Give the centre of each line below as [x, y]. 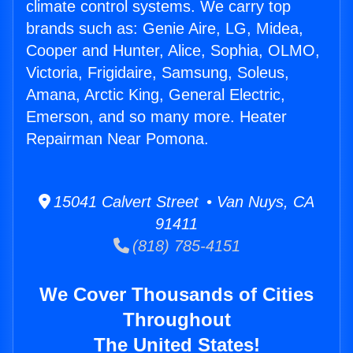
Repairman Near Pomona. [117, 139]
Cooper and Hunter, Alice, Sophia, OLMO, [173, 51]
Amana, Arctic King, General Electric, [156, 95]
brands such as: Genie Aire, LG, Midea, [165, 29]
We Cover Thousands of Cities [176, 295]
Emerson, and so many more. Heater [156, 117]
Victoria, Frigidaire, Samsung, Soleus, [158, 73]
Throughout [176, 320]
